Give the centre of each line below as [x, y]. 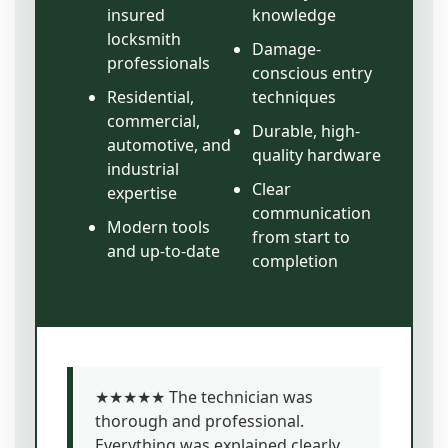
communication [311, 213]
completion [295, 261]
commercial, [153, 121]
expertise [142, 193]
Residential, [150, 97]
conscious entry [312, 73]
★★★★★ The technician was [204, 397]
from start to [301, 237]
